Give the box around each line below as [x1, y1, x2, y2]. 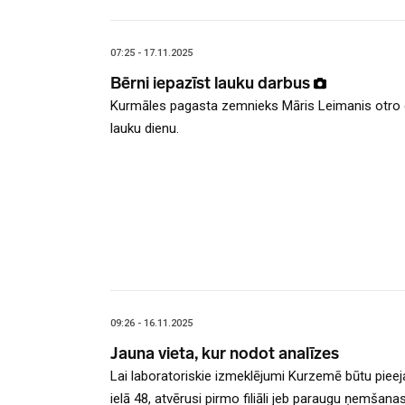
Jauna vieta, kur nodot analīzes [110, 344, 339, 364]
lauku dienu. [110, 120, 179, 137]
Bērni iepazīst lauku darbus [110, 73, 314, 94]
